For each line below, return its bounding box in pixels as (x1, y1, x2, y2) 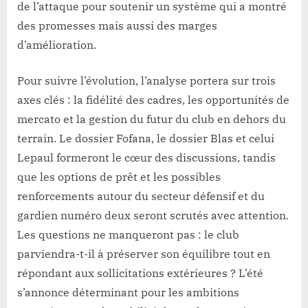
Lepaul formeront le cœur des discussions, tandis (17, 151, 276, 165)
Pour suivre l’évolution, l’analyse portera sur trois (17, 74, 276, 88)
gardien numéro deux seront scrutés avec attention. (17, 208, 289, 223)
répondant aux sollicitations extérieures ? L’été (17, 266, 263, 280)
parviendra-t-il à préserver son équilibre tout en (17, 247, 270, 261)
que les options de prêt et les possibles (17, 170, 221, 184)
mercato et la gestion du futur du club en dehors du (17, 112, 286, 126)
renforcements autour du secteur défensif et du (17, 189, 265, 203)
